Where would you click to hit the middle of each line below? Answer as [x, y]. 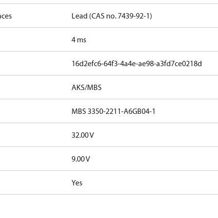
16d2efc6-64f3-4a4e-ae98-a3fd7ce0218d [137, 63]
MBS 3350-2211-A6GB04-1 [114, 111]
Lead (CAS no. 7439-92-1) [112, 16]
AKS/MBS [87, 87]
